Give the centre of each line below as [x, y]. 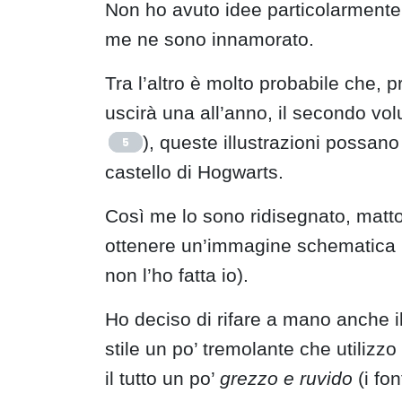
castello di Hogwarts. [194, 172]
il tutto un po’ [162, 379]
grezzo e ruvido [286, 379]
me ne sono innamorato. [210, 39]
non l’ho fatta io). [177, 275]
